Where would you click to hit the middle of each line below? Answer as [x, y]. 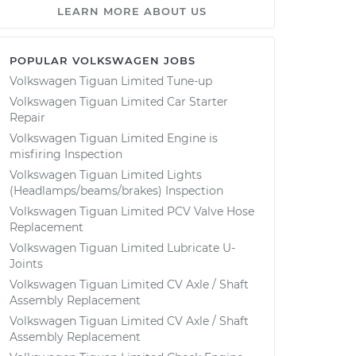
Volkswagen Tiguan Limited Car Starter [119, 102]
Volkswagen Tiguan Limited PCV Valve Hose [132, 211]
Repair [27, 118]
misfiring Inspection [66, 154]
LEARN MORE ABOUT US [132, 11]
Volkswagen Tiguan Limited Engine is [114, 138]
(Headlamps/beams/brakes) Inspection [116, 191]
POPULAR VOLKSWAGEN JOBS [103, 60]
